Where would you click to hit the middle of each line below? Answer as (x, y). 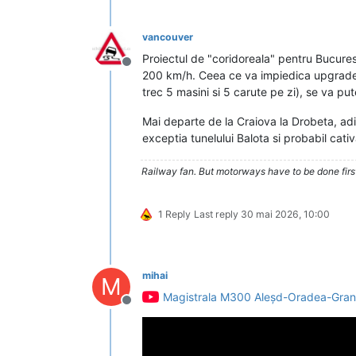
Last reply (217, 215)
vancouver (168, 37)
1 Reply (174, 215)
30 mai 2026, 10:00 (285, 215)
